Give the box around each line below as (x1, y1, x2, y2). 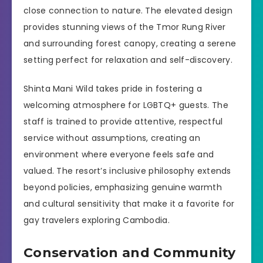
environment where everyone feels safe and (23, 148, 214, 160)
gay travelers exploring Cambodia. (23, 214, 170, 226)
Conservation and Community (23, 245, 236, 261)
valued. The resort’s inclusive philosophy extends (23, 164, 231, 177)
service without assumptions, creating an (23, 131, 200, 144)
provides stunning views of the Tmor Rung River (23, 21, 226, 33)
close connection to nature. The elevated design (23, 5, 233, 17)
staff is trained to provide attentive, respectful (23, 115, 223, 127)
